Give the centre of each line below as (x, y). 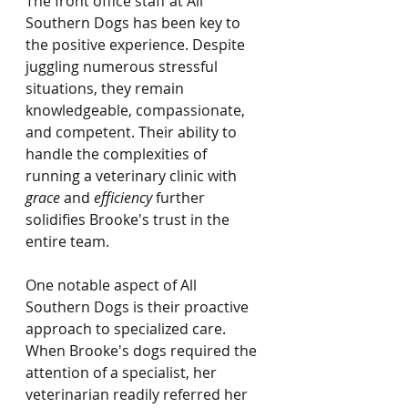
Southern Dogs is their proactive (139, 307)
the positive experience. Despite (137, 45)
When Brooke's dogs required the (143, 351)
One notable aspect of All (113, 285)
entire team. (67, 241)
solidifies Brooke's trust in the (129, 219)
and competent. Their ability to (133, 132)
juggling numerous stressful (123, 66)
